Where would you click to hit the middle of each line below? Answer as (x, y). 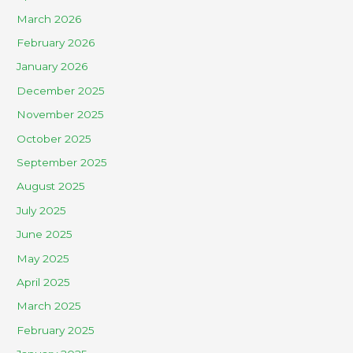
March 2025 (49, 306)
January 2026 (52, 67)
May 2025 (43, 258)
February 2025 (56, 330)
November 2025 (61, 115)
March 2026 (49, 19)
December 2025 (61, 90)
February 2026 (56, 42)
